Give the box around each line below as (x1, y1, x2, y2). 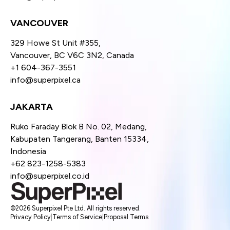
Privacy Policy (10, 213, 51, 221)
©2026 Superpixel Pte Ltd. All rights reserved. (10, 204, 141, 213)
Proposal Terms (104, 213, 148, 221)
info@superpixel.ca (10, 75, 81, 85)
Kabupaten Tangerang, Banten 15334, (10, 134, 149, 144)
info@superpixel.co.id (10, 171, 89, 181)
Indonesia (10, 146, 46, 157)
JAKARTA (10, 101, 53, 113)
